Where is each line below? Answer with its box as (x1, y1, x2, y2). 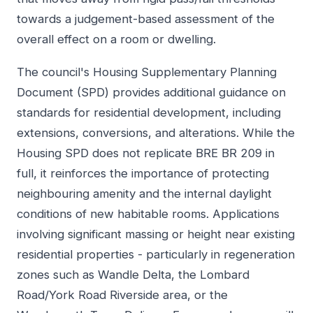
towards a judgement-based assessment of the (17, 12, 275, 27)
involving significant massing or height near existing (17, 227, 295, 242)
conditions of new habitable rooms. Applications (17, 207, 279, 221)
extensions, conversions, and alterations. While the (17, 126, 295, 140)
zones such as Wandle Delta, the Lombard (17, 268, 249, 282)
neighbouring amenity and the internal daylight (17, 187, 272, 201)
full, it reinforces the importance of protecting (17, 166, 269, 181)
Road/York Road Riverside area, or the (17, 288, 228, 303)
